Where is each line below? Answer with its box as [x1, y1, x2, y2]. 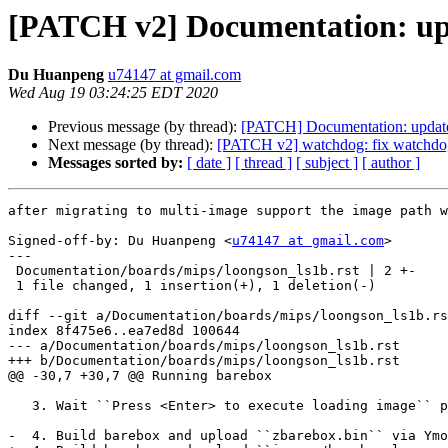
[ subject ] [296, 154, 358, 172]
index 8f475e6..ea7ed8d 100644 [8, 323, 240, 339]
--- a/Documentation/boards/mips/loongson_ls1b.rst [8, 338, 400, 354]
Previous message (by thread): [48, 118, 241, 136]
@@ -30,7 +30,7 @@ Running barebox [8, 368, 272, 384]
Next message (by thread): [48, 136, 217, 154]
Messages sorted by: [48, 154, 183, 172]
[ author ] [362, 154, 420, 172]
